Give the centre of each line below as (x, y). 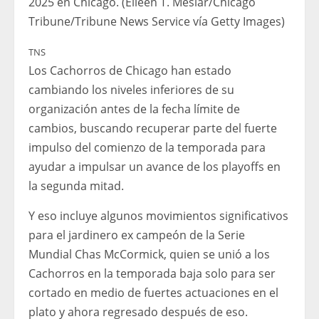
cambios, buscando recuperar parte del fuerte (153, 129)
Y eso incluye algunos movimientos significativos (158, 216)
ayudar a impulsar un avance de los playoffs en (155, 167)
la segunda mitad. (76, 186)
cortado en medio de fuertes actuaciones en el (153, 293)
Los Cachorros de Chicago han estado (130, 71)
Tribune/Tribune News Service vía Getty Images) (157, 22)
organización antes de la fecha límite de (134, 109)
